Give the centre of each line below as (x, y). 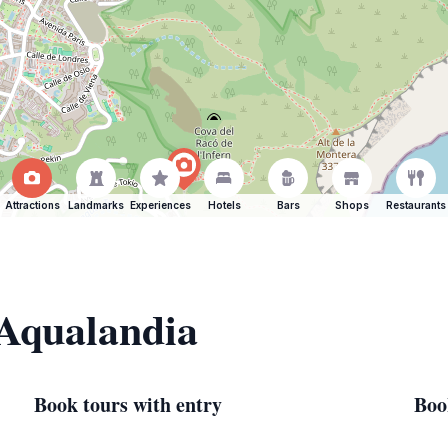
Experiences (160, 205)
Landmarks (96, 205)
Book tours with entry (128, 404)
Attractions (32, 205)
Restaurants (416, 205)
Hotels (224, 205)
